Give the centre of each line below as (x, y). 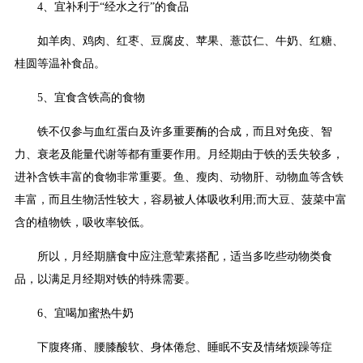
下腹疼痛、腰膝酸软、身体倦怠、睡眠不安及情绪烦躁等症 (185, 348)
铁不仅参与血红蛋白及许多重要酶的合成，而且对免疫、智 (185, 132)
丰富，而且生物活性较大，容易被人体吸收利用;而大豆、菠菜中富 (181, 200)
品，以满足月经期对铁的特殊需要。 (105, 280)
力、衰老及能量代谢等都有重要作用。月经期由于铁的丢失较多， (179, 155)
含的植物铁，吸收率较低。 (83, 223)
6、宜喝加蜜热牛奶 (85, 314)
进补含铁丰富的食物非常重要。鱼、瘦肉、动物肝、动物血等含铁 (179, 177)
